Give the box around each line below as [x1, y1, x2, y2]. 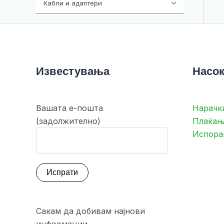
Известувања [36, 63, 109, 79]
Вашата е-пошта [36, 102, 103, 113]
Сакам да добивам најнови [36, 205, 145, 216]
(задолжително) [36, 115, 100, 126]
